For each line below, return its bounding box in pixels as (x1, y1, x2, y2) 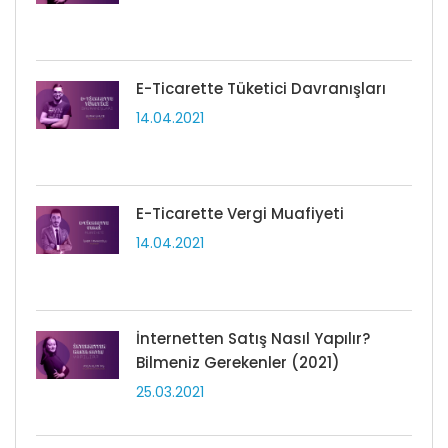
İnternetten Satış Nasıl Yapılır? (136, 328, 370, 350)
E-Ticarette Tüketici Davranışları (136, 78, 386, 100)
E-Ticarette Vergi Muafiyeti (136, 203, 344, 225)
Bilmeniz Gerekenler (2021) (136, 352, 340, 374)
